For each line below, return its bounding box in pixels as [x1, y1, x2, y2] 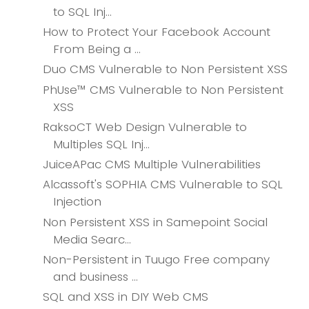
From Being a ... [53, 41, 141, 58]
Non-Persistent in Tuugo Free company [43, 250, 270, 268]
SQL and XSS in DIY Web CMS [43, 288, 209, 305]
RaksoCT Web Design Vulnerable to [43, 118, 248, 135]
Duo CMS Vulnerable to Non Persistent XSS [43, 61, 288, 78]
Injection [53, 193, 102, 210]
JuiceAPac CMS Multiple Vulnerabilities [43, 156, 261, 173]
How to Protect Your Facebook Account [43, 23, 271, 41]
